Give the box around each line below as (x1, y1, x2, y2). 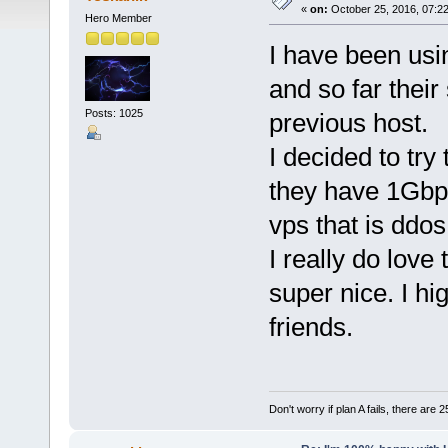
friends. (268, 311, 353, 342)
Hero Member (84, 11, 152, 24)
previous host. (268, 107, 428, 138)
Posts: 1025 (84, 106, 143, 119)
